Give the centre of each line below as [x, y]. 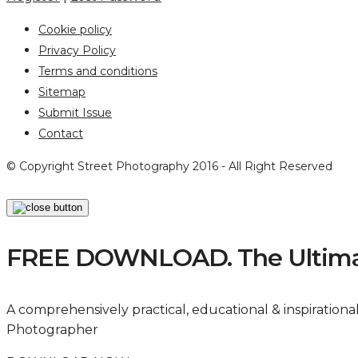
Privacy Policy [77, 50]
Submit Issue [75, 113]
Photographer [52, 329]
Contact [61, 133]
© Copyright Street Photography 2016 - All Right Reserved [169, 166]
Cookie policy [75, 30]
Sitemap [62, 92]
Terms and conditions [98, 71]
